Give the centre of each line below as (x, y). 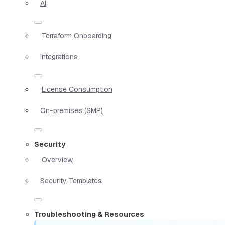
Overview (57, 159)
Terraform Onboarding (77, 35)
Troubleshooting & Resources (89, 214)
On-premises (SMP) (72, 110)
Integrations (59, 57)
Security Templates (71, 181)
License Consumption (77, 89)
